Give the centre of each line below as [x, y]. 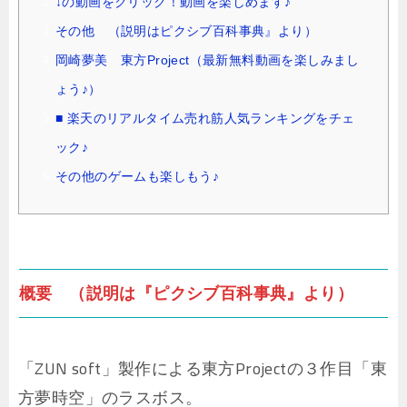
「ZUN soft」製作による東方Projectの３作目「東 [203, 369]
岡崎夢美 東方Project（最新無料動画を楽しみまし [208, 60]
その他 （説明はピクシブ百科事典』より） [186, 31]
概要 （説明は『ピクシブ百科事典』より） [186, 294]
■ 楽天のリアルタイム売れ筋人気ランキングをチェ [205, 119]
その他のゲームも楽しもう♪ [138, 177]
